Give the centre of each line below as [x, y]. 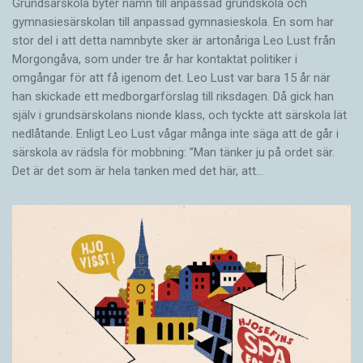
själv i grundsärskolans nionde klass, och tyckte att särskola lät [179, 115]
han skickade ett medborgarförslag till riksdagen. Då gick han [173, 96]
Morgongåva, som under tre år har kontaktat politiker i [155, 59]
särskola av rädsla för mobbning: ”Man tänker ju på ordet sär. [173, 152]
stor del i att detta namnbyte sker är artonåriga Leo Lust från [174, 40]
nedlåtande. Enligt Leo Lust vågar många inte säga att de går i [175, 133]
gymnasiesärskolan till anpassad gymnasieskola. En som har [173, 21]
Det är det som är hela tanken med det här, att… [138, 171]
